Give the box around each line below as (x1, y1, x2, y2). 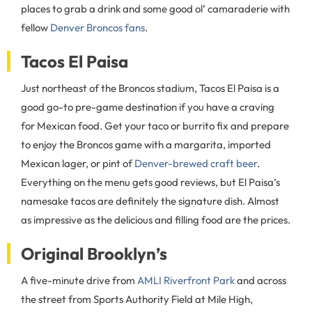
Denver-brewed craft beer (134, 157, 257, 170)
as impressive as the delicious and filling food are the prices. (21, 213, 290, 226)
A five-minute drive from (21, 274, 137, 287)
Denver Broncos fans (50, 21, 145, 34)
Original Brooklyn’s (21, 243, 167, 264)
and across (235, 274, 286, 287)
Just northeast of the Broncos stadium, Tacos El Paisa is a (21, 81, 279, 95)
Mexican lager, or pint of (21, 157, 134, 170)
